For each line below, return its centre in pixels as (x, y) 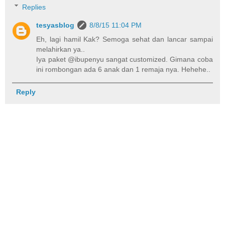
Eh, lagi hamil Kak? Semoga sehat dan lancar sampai (125, 39)
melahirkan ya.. (61, 49)
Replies (34, 7)
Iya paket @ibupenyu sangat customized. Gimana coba (125, 59)
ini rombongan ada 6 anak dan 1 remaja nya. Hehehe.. (124, 69)
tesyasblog (55, 25)
